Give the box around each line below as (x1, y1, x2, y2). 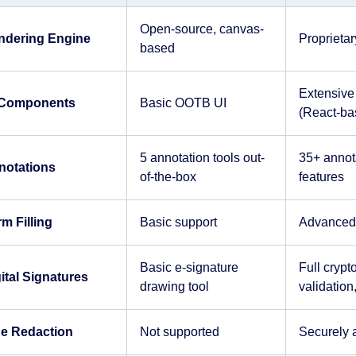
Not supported (139, 325, 219, 339)
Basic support (139, 215, 217, 229)
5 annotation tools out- (139, 151, 265, 164)
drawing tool (139, 280, 209, 293)
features (298, 170, 344, 184)
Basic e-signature (139, 261, 238, 274)
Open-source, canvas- (139, 22, 264, 36)
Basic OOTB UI (139, 96, 226, 110)
